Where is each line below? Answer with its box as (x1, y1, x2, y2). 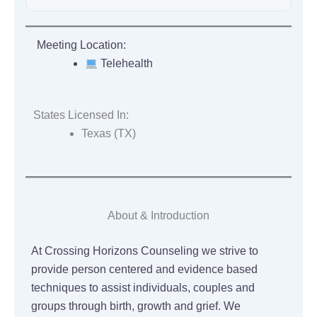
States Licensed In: (33, 109, 129, 122)
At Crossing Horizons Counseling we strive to (31, 244, 258, 257)
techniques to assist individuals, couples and (31, 281, 255, 294)
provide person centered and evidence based (31, 263, 258, 275)
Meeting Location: (37, 39, 126, 52)
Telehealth (98, 57, 154, 70)
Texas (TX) (81, 127, 136, 140)
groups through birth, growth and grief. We (31, 299, 241, 312)
